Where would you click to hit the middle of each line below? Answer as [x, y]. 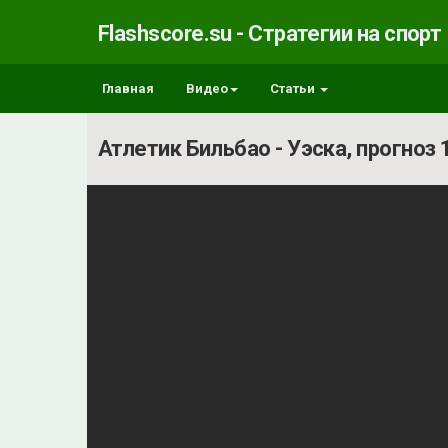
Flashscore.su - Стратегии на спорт [270, 33]
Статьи [294, 88]
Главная [128, 88]
